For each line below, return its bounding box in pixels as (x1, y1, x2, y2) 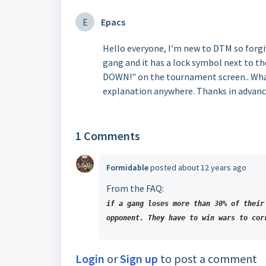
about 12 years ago (178, 162, 246, 173)
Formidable (106, 162, 148, 173)
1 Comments (75, 128, 140, 143)
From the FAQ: (106, 182, 164, 194)
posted (150, 162, 178, 173)
